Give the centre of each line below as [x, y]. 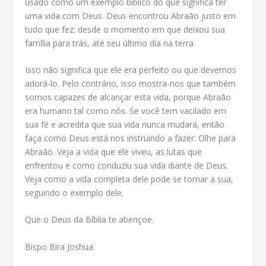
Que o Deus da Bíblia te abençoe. [90, 220]
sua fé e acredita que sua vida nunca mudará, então [125, 124]
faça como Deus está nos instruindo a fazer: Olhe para [131, 138]
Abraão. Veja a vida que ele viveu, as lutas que [114, 152]
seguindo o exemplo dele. [75, 193]
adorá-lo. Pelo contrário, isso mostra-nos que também [131, 83]
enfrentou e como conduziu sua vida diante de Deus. [127, 165]
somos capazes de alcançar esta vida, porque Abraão [128, 97]
